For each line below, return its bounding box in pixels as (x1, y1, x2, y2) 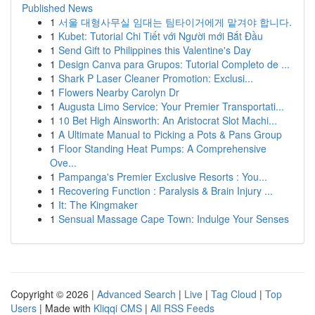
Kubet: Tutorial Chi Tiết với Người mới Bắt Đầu (58, 29, 263, 43)
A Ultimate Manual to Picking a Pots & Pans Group (58, 127, 282, 141)
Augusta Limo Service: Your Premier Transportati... (58, 99, 284, 113)
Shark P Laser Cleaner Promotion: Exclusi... (58, 71, 253, 85)
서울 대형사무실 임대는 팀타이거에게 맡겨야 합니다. (58, 15, 292, 29)
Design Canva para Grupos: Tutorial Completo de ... (58, 57, 290, 71)
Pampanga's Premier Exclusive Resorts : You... (58, 169, 267, 184)
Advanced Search (97, 287, 176, 301)
